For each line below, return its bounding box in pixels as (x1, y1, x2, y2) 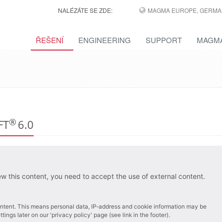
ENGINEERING (78, 35, 131, 45)
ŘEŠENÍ (36, 35, 63, 45)
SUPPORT (146, 35, 182, 45)
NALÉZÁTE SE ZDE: (57, 6, 112, 14)
